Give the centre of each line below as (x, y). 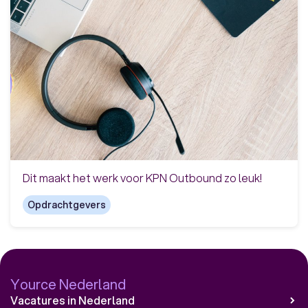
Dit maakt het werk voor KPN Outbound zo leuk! (142, 178)
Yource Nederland (68, 284)
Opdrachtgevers (66, 205)
